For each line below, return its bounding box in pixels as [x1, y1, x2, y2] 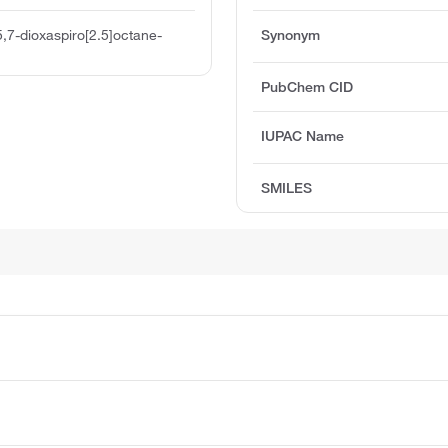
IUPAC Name [261, 127, 345, 146]
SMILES [261, 179, 313, 198]
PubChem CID [261, 78, 354, 97]
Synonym [261, 26, 321, 45]
